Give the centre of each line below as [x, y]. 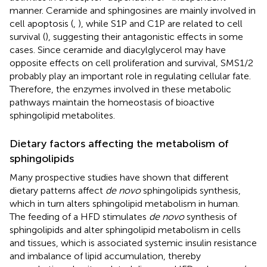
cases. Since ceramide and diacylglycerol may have [118, 49]
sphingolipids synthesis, [191, 190]
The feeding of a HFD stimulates [79, 216]
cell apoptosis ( [41, 23]
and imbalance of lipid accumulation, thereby [105, 256]
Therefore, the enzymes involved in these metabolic [120, 89]
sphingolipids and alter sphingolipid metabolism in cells [125, 229]
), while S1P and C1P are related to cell [160, 23]
